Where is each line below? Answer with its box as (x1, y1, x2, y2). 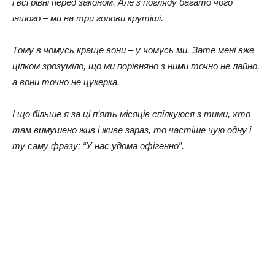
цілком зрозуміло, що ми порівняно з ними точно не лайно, (12, 60, 260, 71)
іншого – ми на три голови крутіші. (12, 12, 163, 23)
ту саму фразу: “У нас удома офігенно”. (12, 140, 184, 151)
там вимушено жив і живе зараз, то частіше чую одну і (12, 124, 251, 135)
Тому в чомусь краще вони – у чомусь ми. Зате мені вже (12, 44, 254, 55)
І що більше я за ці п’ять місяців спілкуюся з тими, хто (12, 108, 250, 119)
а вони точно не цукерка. (12, 76, 120, 87)
